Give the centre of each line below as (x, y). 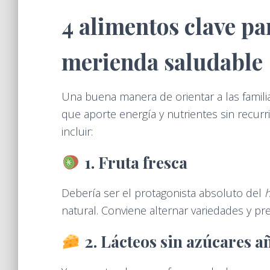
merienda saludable (162, 61)
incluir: (77, 131)
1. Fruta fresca (136, 162)
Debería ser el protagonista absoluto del (163, 193)
